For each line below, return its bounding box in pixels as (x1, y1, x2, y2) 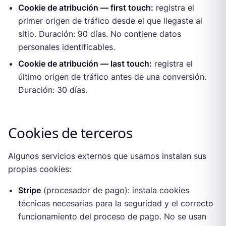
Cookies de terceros (8, 123, 133, 142)
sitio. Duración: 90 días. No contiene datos (18, 29, 181, 39)
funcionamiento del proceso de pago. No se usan (18, 211, 206, 221)
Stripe (18, 185, 41, 195)
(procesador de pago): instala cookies (41, 185, 189, 195)
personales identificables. (18, 42, 115, 52)
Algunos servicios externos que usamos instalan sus (8, 150, 206, 161)
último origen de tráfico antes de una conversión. (18, 71, 206, 82)
